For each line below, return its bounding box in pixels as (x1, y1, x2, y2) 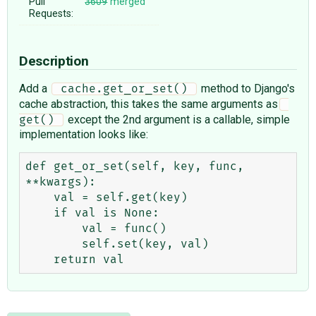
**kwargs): (25, 176, 96, 188)
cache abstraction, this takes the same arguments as (19, 97, 278, 111)
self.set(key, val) (25, 238, 82, 250)
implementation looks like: (19, 127, 148, 141)
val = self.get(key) (25, 191, 54, 203)
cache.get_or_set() (53, 83, 195, 95)
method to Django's (197, 81, 295, 95)
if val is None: (25, 207, 54, 219)
